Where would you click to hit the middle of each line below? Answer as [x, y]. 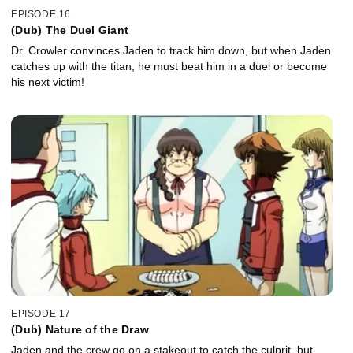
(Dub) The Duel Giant [70, 30]
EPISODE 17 [41, 313]
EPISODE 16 [41, 15]
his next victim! [48, 82]
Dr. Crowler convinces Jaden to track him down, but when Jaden [171, 51]
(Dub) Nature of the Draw [80, 329]
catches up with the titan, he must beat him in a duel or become [169, 67]
